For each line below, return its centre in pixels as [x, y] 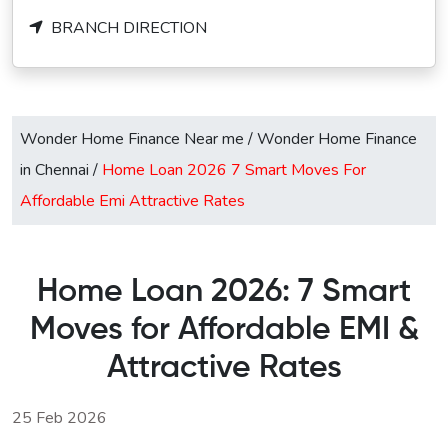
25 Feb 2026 [59, 418]
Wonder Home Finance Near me [134, 139]
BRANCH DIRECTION [127, 28]
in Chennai [56, 170]
